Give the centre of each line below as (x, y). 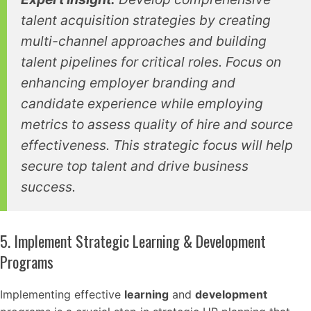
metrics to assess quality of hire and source (157, 124)
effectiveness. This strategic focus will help (157, 145)
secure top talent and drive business (135, 166)
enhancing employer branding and (128, 82)
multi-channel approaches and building (144, 41)
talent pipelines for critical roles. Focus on (151, 61)
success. (48, 186)
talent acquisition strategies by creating (146, 20)
